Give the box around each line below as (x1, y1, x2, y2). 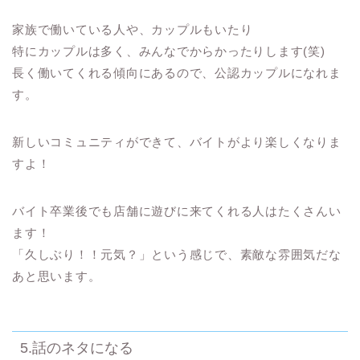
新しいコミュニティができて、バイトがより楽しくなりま (12, 135, 342, 149)
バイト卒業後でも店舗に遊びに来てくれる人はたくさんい (12, 204, 342, 219)
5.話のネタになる (20, 338, 133, 356)
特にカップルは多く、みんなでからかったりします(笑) (12, 44, 325, 59)
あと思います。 (12, 269, 101, 284)
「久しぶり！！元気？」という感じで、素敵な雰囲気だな (12, 247, 342, 262)
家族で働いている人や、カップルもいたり (12, 22, 253, 37)
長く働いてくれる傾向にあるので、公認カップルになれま (12, 66, 342, 80)
